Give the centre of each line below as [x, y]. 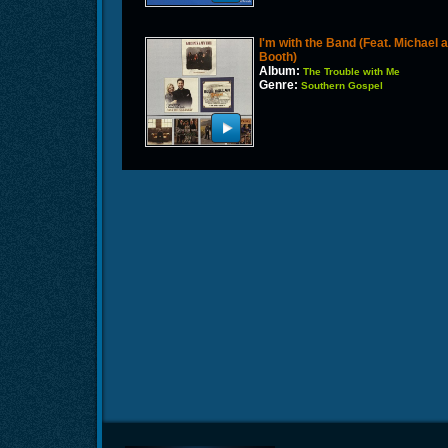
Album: [280, 71]
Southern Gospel [342, 86]
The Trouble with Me [352, 72]
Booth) [278, 57]
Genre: [279, 85]
